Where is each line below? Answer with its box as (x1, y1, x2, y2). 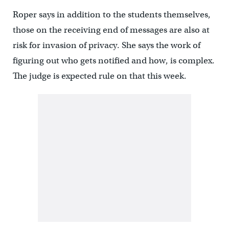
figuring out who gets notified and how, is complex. (12, 55, 215, 66)
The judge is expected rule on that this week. (12, 71, 187, 81)
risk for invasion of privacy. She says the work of (12, 40, 200, 51)
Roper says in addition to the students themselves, (12, 9, 211, 20)
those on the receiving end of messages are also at (12, 25, 210, 35)
